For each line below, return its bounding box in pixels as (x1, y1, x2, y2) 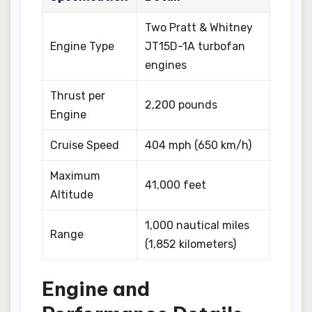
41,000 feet (145, 178, 207, 192)
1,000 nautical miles (145, 219, 250, 233)
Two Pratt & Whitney (145, 21, 253, 35)
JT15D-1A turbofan (145, 40, 246, 54)
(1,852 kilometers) (145, 237, 237, 251)
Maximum (50, 169, 101, 183)
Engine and (42, 276, 150, 302)
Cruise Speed (50, 139, 120, 153)
